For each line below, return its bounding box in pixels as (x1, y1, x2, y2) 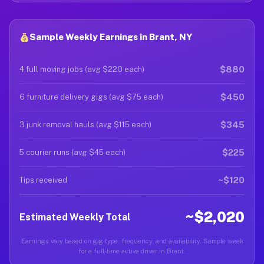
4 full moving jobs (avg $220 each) (19, 65, 144, 74)
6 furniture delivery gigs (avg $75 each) (19, 93, 163, 101)
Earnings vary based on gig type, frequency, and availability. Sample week (21, 237, 243, 245)
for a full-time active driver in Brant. (78, 247, 186, 255)
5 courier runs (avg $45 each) (19, 148, 126, 157)
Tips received (19, 176, 67, 184)
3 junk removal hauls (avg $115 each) (19, 120, 151, 129)
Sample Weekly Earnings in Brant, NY (29, 32, 193, 42)
